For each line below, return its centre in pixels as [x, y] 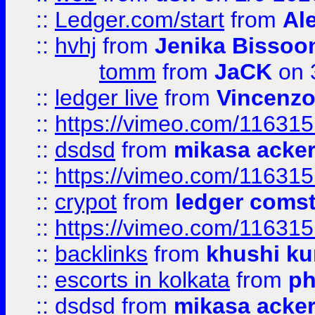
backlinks [101, 254]
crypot [86, 202]
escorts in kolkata [142, 280]
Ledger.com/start [140, 20]
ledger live [107, 98]
